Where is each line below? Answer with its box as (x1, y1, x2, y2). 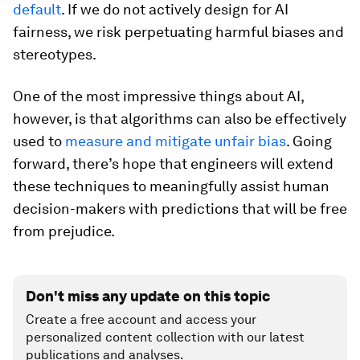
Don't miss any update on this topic (26, 288, 270, 305)
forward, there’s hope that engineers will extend (13, 155, 333, 172)
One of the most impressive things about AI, (13, 88, 304, 104)
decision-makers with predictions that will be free (13, 200, 347, 217)
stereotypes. (13, 46, 96, 63)
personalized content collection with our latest (26, 329, 305, 345)
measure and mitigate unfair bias (65, 133, 286, 149)
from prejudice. (13, 223, 115, 239)
